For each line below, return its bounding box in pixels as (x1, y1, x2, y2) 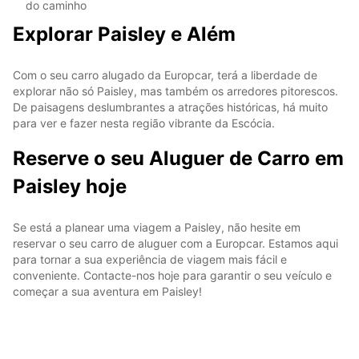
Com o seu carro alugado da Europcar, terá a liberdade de (13, 67, 317, 82)
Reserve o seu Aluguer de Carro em (13, 146, 344, 170)
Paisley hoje (13, 174, 127, 198)
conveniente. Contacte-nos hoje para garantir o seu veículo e (13, 268, 332, 282)
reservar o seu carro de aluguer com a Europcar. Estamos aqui (13, 236, 338, 250)
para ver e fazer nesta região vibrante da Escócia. (13, 115, 275, 130)
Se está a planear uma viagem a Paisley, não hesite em (13, 220, 301, 234)
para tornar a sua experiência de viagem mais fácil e (13, 252, 287, 266)
